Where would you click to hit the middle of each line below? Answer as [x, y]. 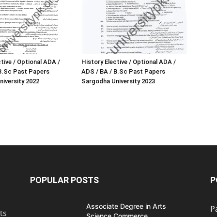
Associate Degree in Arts [126, 206]
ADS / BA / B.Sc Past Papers [123, 71]
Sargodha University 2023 [118, 81]
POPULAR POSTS [64, 180]
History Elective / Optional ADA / [129, 62]
